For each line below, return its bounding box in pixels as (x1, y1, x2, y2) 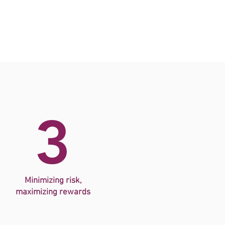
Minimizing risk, (24, 176, 82, 186)
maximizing (16, 187, 59, 198)
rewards (59, 187, 90, 198)
